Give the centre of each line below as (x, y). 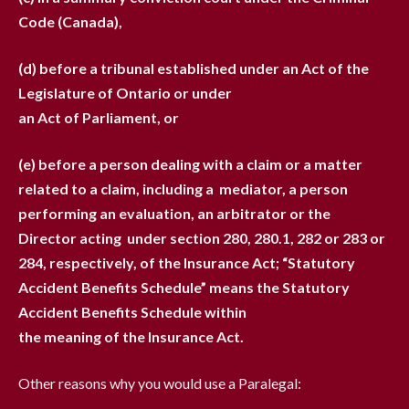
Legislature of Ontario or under (125, 93)
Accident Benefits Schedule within (132, 312)
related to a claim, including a (119, 189)
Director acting (73, 238)
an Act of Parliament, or (99, 118)
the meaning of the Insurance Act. (131, 337)
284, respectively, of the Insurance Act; (150, 263)
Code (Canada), (70, 22)
